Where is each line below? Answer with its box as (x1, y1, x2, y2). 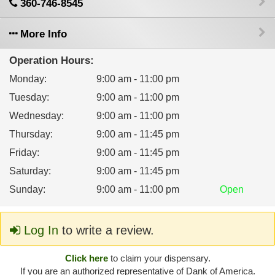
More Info (17, 28, 67, 40)
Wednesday (9, 110, 61, 121)
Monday (9, 74, 44, 84)
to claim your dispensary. (107, 253, 211, 263)
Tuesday (9, 92, 47, 103)
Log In (20, 223, 58, 237)
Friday (9, 147, 37, 158)
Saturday (9, 166, 48, 176)
